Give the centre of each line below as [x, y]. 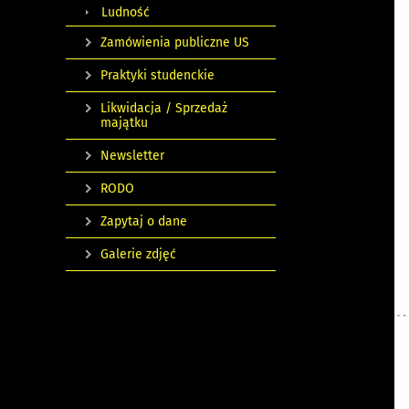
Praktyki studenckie [157, 75]
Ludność [126, 12]
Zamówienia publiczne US [175, 42]
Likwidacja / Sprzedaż [164, 108]
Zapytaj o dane [144, 221]
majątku [124, 123]
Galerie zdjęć [138, 254]
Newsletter [132, 156]
